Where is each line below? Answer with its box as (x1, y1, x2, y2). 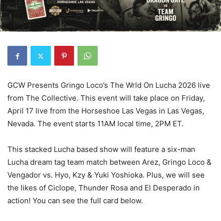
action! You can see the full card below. (7, 196, 143, 206)
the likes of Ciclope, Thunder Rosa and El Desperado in (7, 183, 200, 193)
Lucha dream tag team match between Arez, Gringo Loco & (7, 157, 212, 167)
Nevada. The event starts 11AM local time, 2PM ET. (7, 119, 184, 129)
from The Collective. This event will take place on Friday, (7, 93, 205, 103)
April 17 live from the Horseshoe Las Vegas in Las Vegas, (7, 106, 204, 116)
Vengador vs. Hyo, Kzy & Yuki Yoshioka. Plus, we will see (7, 170, 205, 180)
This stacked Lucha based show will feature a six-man (7, 145, 195, 154)
